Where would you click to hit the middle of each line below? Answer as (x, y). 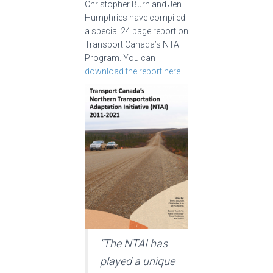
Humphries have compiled (135, 17)
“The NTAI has (134, 243)
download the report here (133, 71)
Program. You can (120, 58)
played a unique (137, 261)
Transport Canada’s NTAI (133, 44)
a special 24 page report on (136, 31)
